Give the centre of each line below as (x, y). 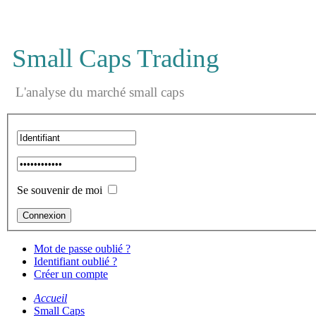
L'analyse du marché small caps (98, 92)
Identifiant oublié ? (75, 261)
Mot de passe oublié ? (82, 248)
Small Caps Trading (116, 58)
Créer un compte (71, 274)
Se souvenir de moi (60, 190)
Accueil (50, 298)
